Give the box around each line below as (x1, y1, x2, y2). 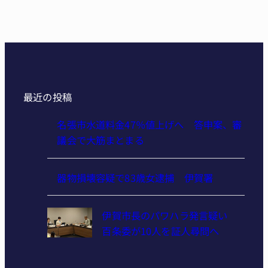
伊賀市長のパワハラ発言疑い (102, 208, 237, 223)
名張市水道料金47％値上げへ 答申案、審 (57, 117, 242, 132)
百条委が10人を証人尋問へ (102, 224, 220, 238)
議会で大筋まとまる (57, 133, 144, 148)
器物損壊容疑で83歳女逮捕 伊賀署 (57, 170, 214, 185)
